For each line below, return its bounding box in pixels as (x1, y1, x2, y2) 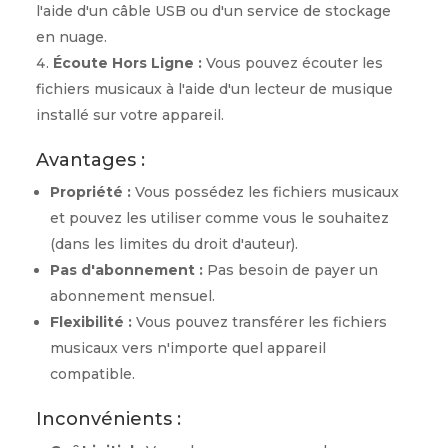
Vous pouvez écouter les (201, 54, 383, 72)
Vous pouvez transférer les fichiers (131, 313, 387, 331)
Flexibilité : (49, 313, 132, 331)
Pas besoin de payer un (202, 261, 378, 279)
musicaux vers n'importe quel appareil (49, 339, 326, 357)
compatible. (49, 365, 135, 383)
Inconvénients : (35, 408, 181, 430)
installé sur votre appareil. (35, 106, 224, 124)
